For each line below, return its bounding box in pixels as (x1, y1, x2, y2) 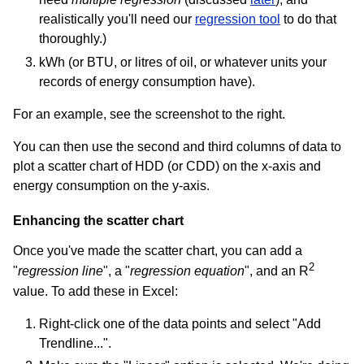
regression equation (130, 264, 245, 279)
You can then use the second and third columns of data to (13, 139, 341, 154)
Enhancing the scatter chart (13, 214, 184, 228)
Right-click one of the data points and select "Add (39, 316, 321, 331)
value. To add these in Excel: (13, 284, 178, 298)
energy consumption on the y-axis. (13, 178, 210, 193)
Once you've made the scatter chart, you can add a (13, 244, 302, 258)
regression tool (195, 12, 280, 27)
